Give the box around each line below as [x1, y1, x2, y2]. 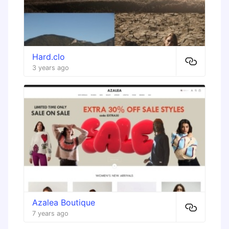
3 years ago [32, 63, 69, 72]
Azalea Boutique [32, 197, 95, 208]
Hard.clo [32, 51, 65, 62]
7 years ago [32, 210, 68, 218]
